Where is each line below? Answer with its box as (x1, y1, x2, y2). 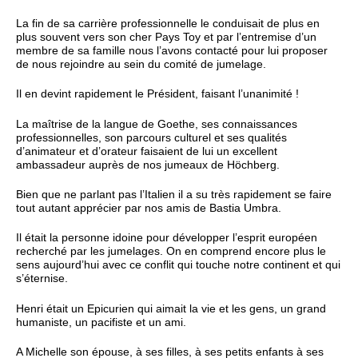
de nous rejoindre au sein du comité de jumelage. (16, 58, 266, 70)
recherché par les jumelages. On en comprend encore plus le (16, 245, 326, 258)
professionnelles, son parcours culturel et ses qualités (16, 131, 287, 144)
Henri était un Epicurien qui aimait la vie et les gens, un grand (16, 302, 326, 315)
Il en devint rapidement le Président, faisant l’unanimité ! (16, 88, 299, 101)
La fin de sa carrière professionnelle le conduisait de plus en (16, 17, 320, 30)
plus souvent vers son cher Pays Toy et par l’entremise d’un (16, 30, 316, 43)
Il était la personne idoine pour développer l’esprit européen (16, 232, 317, 245)
